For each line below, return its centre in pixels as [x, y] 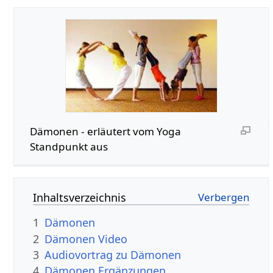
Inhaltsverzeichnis [80, 198]
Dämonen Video [86, 239]
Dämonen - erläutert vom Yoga [105, 131]
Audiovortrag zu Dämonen [113, 255]
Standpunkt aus [69, 146]
